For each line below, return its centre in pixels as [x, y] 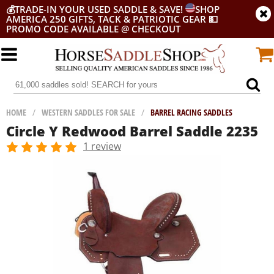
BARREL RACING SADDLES [191, 112]
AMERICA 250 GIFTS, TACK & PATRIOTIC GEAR [106, 19]
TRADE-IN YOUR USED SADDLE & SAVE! [100, 9]
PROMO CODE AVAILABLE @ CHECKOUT [93, 29]
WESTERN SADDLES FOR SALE [88, 112]
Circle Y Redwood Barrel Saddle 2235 [132, 131]
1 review [102, 146]
